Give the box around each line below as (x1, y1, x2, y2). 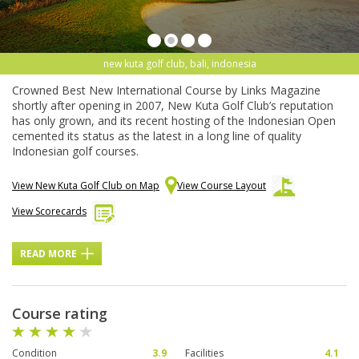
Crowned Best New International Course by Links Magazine (12, 83, 321, 99)
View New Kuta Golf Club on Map (12, 179, 159, 193)
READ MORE (20, 247, 77, 261)
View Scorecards (12, 204, 87, 219)
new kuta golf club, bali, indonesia (103, 57, 256, 71)
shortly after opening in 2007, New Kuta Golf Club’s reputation (12, 98, 333, 114)
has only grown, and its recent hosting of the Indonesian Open (12, 113, 336, 129)
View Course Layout (177, 179, 266, 193)
